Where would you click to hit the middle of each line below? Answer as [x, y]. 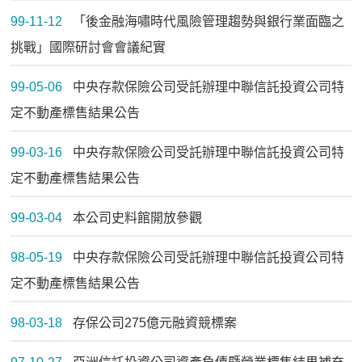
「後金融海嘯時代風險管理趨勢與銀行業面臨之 [208, 22]
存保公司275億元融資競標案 [154, 323]
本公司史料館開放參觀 [137, 218]
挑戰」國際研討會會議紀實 [88, 48]
